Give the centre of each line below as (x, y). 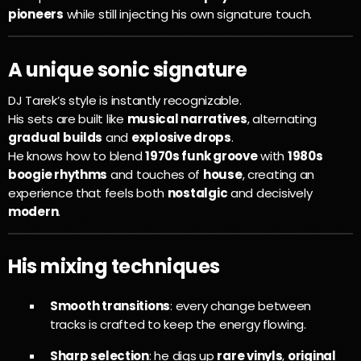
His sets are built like (68, 118)
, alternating (282, 118)
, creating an (278, 174)
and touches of (155, 174)
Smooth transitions (110, 306)
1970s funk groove (201, 156)
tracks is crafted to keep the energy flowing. (178, 325)
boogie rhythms (58, 174)
